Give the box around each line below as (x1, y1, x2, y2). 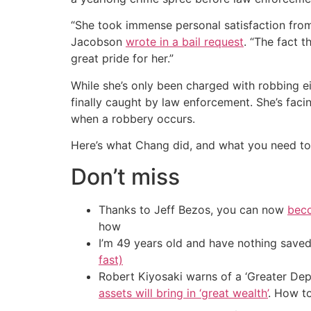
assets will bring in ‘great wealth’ (99, 285, 268, 300)
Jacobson (71, 35, 126, 49)
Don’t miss (71, 162, 180, 190)
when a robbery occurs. (71, 111, 195, 126)
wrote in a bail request (126, 35, 244, 49)
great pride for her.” (71, 51, 174, 66)
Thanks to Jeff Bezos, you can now (99, 202, 287, 217)
